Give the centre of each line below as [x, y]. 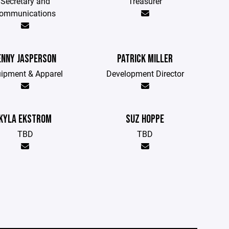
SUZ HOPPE [145, 119]
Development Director [145, 73]
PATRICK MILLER [145, 59]
